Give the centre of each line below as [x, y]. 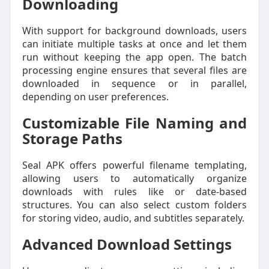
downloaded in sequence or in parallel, [134, 83]
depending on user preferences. [95, 97]
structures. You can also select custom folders [134, 205]
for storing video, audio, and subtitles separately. [133, 218]
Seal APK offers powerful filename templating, [134, 165]
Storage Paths [72, 138]
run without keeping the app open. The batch [134, 57]
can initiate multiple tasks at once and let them [134, 44]
